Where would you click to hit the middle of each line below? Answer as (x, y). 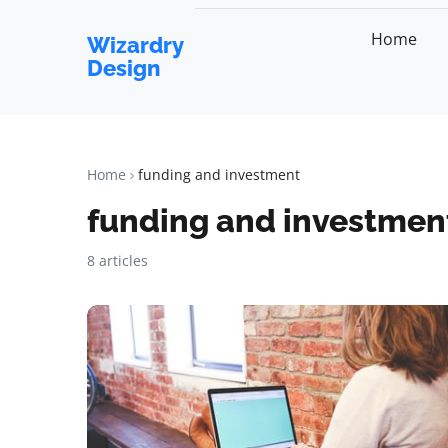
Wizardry (135, 45)
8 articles (117, 260)
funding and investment (219, 174)
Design (123, 68)
